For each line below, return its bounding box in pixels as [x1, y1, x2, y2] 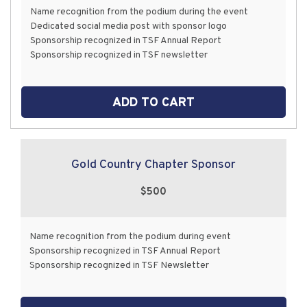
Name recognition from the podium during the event [30, 5, 249, 18]
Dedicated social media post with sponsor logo [30, 20, 228, 32]
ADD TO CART [112, 95, 195, 111]
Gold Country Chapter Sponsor [71, 156, 236, 173]
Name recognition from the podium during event [29, 231, 232, 243]
